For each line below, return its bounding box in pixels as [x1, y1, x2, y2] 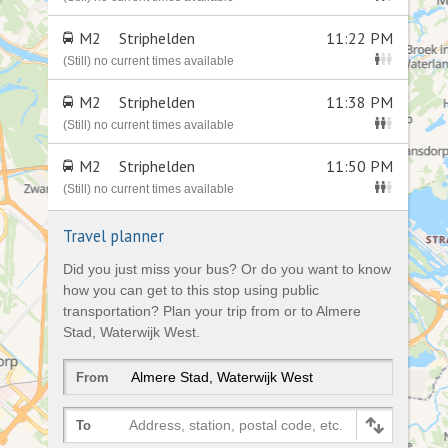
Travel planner [63, 225, 164, 247]
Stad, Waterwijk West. [63, 324, 200, 340]
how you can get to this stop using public [63, 282, 319, 298]
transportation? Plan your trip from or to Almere [63, 303, 361, 319]
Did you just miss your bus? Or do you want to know [63, 261, 391, 277]
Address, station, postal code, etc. [129, 416, 343, 433]
